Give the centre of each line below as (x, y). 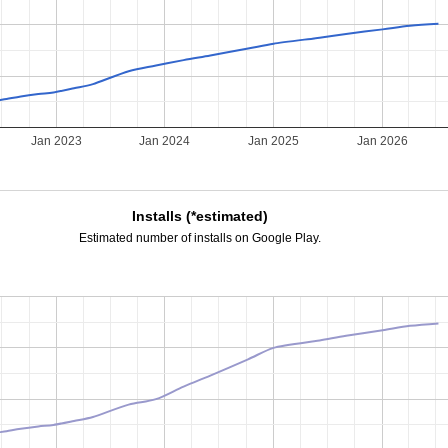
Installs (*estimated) (200, 216)
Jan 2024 (165, 141)
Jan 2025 (274, 141)
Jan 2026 (382, 141)
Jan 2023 (57, 141)
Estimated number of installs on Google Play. (200, 238)
